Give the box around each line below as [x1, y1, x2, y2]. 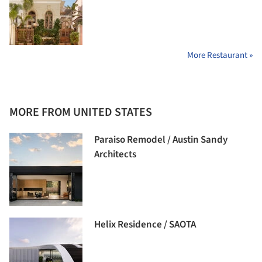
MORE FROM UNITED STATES [9, 104, 152, 120]
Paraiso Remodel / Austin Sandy [94, 132, 227, 147]
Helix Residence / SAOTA [94, 217, 196, 232]
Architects [94, 147, 136, 161]
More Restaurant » [187, 49, 253, 61]
